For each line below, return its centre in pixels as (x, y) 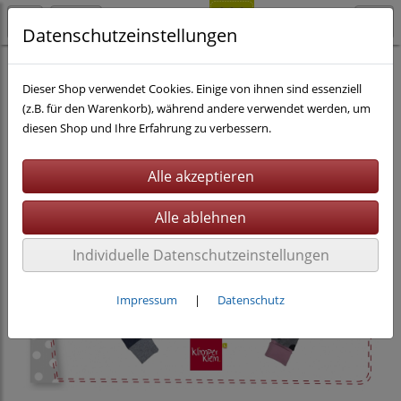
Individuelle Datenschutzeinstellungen (200, 255)
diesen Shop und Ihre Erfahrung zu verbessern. (147, 128)
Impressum (147, 300)
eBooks (90, 66)
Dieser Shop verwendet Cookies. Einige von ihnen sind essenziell (192, 89)
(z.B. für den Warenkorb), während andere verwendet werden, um (196, 108)
